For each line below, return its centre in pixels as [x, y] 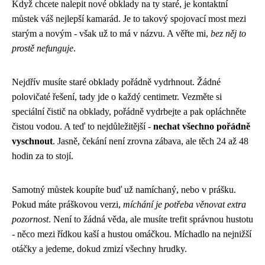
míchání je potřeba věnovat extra [185, 204]
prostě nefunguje [43, 48]
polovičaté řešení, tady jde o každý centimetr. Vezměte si [117, 96]
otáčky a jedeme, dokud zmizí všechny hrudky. [99, 248]
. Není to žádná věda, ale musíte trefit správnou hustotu [151, 219]
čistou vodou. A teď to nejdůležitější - [83, 126]
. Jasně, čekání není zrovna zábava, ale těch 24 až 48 [151, 141]
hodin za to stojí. [43, 156]
